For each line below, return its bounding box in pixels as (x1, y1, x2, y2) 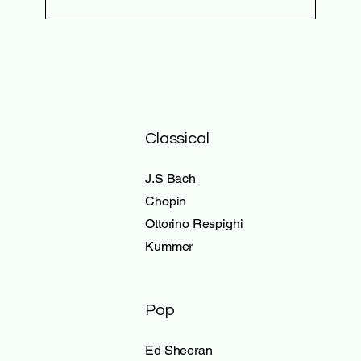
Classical (145, 131, 210, 147)
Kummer (145, 239, 193, 254)
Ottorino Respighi (145, 216, 243, 231)
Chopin (145, 193, 187, 209)
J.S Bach (145, 171, 196, 186)
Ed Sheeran (145, 342, 213, 358)
